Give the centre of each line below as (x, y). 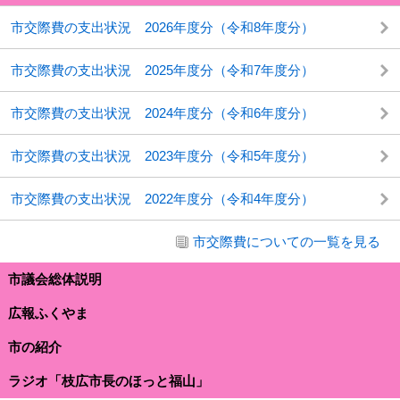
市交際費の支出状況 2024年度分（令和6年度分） (162, 112)
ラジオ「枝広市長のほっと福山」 (108, 381)
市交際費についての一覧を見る (287, 241)
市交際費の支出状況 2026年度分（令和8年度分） (162, 27)
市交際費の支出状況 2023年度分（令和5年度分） (162, 155)
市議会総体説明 (55, 279)
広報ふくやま (48, 313)
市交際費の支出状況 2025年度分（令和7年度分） (162, 70)
